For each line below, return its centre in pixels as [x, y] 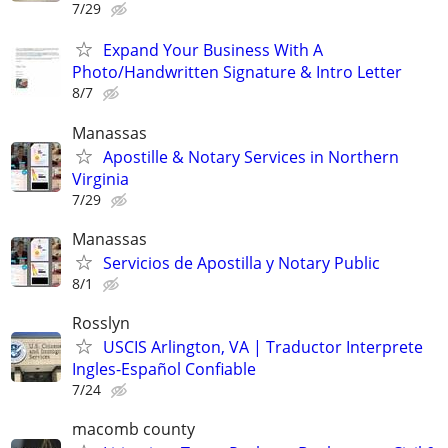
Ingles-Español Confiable [164, 368]
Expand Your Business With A [213, 50]
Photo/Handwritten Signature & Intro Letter [237, 72]
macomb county [133, 429]
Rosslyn [101, 322]
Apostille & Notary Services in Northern [251, 156]
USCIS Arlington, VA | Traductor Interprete [263, 346]
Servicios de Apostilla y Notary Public [241, 262]
